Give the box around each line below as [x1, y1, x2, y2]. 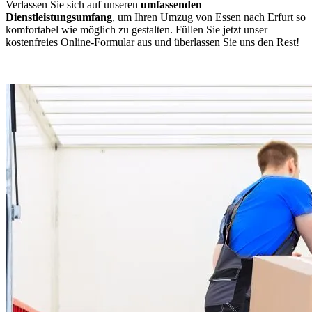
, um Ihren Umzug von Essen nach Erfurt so [112, 10, 306, 23]
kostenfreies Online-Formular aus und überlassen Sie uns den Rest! [6, 36, 299, 48]
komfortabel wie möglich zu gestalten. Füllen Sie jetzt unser [6, 23, 267, 36]
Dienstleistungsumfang [6, 10, 112, 23]
